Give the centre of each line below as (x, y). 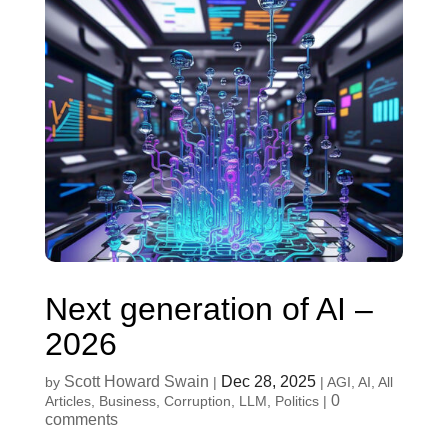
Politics (296, 400)
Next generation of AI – (208, 308)
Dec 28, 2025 (268, 381)
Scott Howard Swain (136, 381)
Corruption (197, 400)
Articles (67, 400)
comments (81, 419)
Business (127, 400)
